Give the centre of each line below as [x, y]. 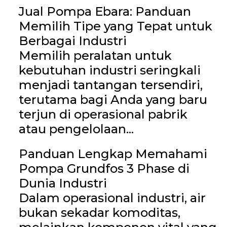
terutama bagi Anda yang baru [113, 99]
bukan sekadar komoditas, [99, 212]
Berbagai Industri [72, 41]
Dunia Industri [63, 183]
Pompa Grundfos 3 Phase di [104, 168]
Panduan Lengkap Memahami [113, 154]
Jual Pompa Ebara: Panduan [105, 11]
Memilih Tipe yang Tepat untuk [115, 26]
